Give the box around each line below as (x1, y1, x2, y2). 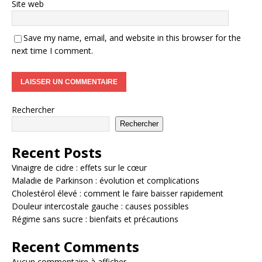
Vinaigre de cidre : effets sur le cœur (12, 161, 147, 173)
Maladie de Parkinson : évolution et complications (12, 174, 199, 186)
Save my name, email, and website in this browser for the (23, 32, 241, 43)
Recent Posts (12, 142, 102, 162)
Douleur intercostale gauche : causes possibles (12, 200, 189, 212)
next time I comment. (12, 44, 93, 56)
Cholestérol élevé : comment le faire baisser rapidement (12, 187, 223, 199)
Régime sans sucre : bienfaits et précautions (12, 213, 178, 225)
